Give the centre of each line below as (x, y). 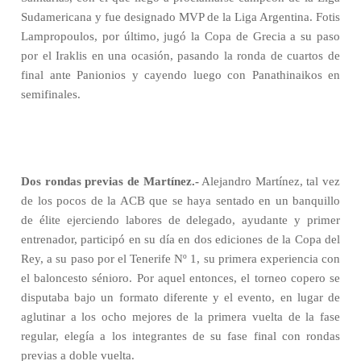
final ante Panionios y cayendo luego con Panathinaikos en (180, 75)
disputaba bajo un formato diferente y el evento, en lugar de (180, 297)
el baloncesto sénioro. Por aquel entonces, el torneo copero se (180, 278)
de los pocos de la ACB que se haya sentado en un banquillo (180, 201)
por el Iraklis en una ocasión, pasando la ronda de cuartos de (180, 56)
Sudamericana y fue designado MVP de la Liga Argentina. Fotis (180, 17)
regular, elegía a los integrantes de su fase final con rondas (180, 336)
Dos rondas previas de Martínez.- (110, 181)
